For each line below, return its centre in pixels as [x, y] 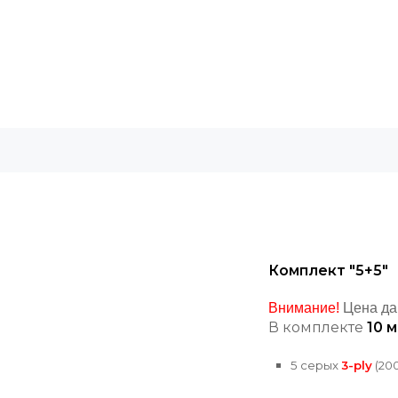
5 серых [316, 365]
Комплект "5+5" [328, 270]
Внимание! [304, 307]
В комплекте [318, 327]
